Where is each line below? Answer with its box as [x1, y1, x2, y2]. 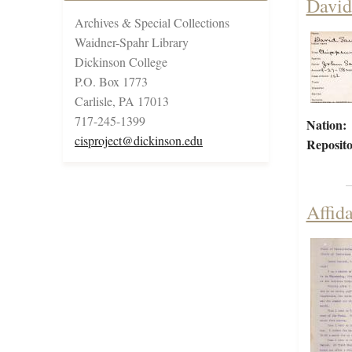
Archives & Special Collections [75, 14, 229, 31]
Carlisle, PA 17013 [75, 93, 169, 110]
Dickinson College [75, 53, 167, 71]
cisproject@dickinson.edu [75, 132, 203, 149]
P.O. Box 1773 [75, 73, 148, 90]
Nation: [306, 115, 346, 134]
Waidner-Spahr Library [75, 34, 189, 51]
